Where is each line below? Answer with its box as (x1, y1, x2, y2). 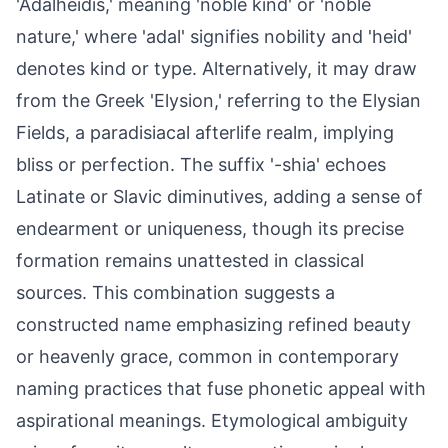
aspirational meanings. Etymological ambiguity (16, 410, 408, 431)
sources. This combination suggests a (16, 282, 335, 303)
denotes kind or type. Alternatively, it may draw (16, 58, 417, 79)
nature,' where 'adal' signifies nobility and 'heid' (16, 26, 412, 47)
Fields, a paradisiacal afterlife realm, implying (16, 122, 394, 143)
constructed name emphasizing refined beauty (16, 314, 411, 335)
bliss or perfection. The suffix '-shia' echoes (16, 154, 386, 175)
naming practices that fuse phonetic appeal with (16, 378, 426, 399)
